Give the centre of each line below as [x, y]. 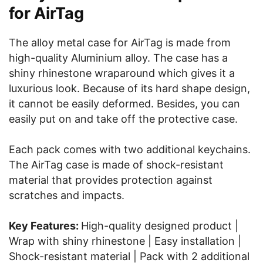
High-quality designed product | [160, 226]
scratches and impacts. [67, 195]
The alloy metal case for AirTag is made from [120, 43]
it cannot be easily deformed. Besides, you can [124, 104]
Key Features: [45, 226]
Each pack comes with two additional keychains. [130, 149]
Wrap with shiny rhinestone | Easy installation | [125, 241]
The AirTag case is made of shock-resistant [116, 165]
